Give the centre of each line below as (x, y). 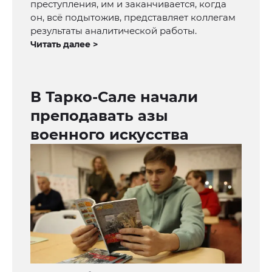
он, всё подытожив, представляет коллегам (133, 18)
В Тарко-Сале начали (114, 97)
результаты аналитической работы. (114, 31)
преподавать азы (99, 116)
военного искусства (110, 135)
